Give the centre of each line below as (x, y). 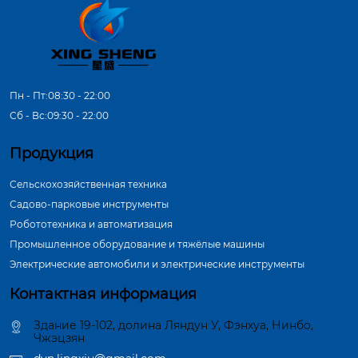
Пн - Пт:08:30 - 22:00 (60, 95)
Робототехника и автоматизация (91, 224)
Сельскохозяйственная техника (88, 184)
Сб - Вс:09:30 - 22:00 (59, 115)
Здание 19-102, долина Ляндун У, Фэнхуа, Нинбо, (173, 325)
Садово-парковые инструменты (89, 204)
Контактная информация (103, 294)
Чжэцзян (59, 338)
